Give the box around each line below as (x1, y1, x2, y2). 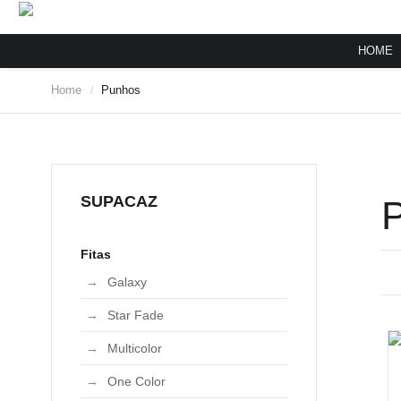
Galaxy (107, 275, 147, 289)
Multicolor (107, 341, 162, 355)
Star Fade (107, 308, 164, 322)
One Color (107, 374, 166, 388)
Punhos (101, 83, 141, 97)
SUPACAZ (81, 192, 158, 210)
